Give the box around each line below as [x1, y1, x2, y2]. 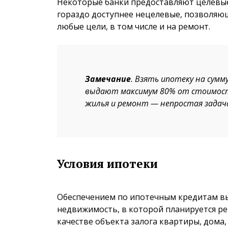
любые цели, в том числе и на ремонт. [57, 20, 210, 32]
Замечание [85, 73, 131, 84]
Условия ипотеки [57, 156, 158, 172]
